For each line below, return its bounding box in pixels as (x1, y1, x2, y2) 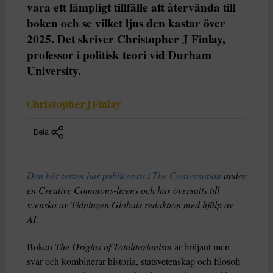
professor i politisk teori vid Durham (27, 46, 211, 63)
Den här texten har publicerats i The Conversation (27, 169, 221, 182)
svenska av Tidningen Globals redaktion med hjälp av (27, 198, 233, 211)
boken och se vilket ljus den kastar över (27, 14, 225, 32)
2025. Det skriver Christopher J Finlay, (27, 30, 225, 48)
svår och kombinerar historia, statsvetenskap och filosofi (27, 255, 241, 268)
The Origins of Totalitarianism (55, 240, 172, 253)
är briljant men (172, 240, 230, 253)
